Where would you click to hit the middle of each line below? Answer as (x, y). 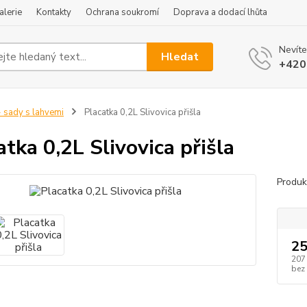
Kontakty (54, 12)
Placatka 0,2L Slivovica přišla (141, 112)
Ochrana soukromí (122, 12)
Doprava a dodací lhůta (220, 12)
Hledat (180, 57)
